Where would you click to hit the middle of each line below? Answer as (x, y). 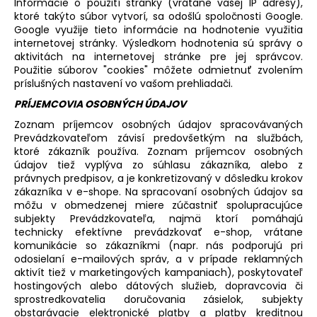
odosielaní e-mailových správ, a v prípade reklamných (158, 259)
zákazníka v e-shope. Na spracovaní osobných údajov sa (158, 191)
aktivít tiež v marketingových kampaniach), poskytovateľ (158, 272)
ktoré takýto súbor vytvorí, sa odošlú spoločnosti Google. (158, 16)
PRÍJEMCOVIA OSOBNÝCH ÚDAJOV (100, 104)
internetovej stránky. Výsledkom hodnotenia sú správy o (158, 43)
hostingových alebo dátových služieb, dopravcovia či (158, 286)
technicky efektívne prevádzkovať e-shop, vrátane (158, 232)
